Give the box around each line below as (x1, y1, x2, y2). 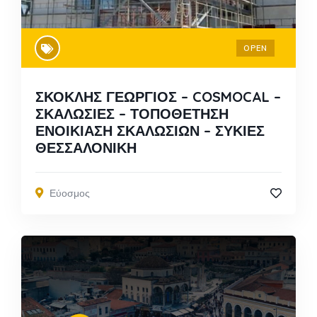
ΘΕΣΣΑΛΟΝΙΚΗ (35, 138, 137, 156)
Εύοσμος (50, 186, 90, 200)
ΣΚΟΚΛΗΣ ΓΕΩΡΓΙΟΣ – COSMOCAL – (35, 87, 281, 105)
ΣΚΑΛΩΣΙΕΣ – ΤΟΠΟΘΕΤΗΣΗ (35, 104, 229, 122)
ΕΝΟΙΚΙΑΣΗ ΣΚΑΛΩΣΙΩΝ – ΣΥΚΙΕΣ (35, 121, 265, 139)
